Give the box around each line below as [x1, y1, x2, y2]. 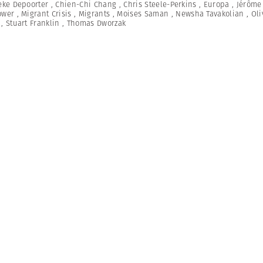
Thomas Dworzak [66, 18, 126, 29]
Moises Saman [117, 8, 169, 19]
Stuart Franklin [5, 18, 60, 29]
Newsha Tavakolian [176, 8, 244, 19]
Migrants [78, 8, 110, 19]
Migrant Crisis [21, 8, 72, 19]
